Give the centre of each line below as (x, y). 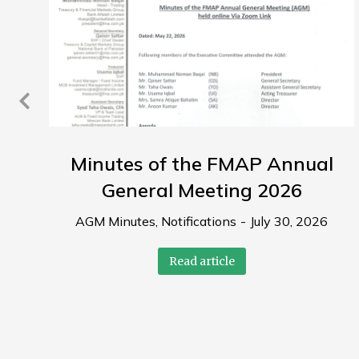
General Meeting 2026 (202, 190)
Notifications (199, 222)
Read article (202, 262)
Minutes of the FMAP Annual (202, 164)
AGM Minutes (116, 222)
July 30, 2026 (289, 222)
